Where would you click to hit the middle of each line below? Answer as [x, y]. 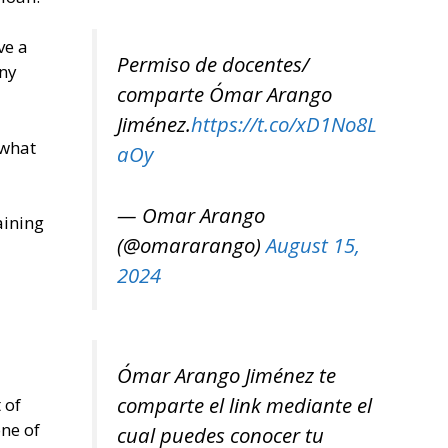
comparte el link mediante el [244, 405]
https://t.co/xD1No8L [284, 124]
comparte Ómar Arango [224, 94]
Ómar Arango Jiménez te [226, 375]
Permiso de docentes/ [213, 64]
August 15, [313, 244]
